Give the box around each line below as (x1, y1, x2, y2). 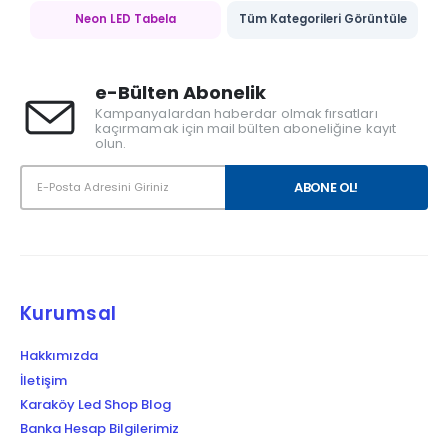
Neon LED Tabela (75, 11, 176, 28)
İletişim (20, 370, 67, 390)
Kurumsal (20, 301, 117, 327)
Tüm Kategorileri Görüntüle (238, 11, 407, 28)
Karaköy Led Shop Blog (20, 395, 171, 415)
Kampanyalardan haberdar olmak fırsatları (95, 103, 378, 123)
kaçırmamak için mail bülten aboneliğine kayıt (95, 118, 396, 138)
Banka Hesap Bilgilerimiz (20, 419, 179, 439)
